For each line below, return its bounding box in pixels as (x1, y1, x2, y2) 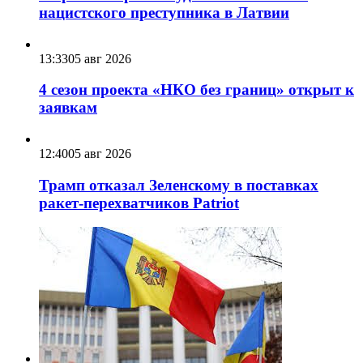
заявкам (39, 99, 97, 117)
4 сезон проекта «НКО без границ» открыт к (39, 81, 354, 99)
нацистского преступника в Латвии (39, 3, 289, 21)
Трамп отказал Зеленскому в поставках (39, 176, 318, 194)
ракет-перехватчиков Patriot (39, 194, 239, 211)
